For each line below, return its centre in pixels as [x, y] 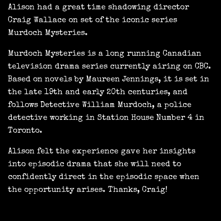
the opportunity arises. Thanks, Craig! [88, 191]
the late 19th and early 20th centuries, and [98, 93]
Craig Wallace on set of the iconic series [92, 21]
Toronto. [25, 131]
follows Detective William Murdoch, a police [100, 106]
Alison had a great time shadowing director [98, 8]
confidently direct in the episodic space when [104, 178]
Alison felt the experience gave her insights [102, 152]
